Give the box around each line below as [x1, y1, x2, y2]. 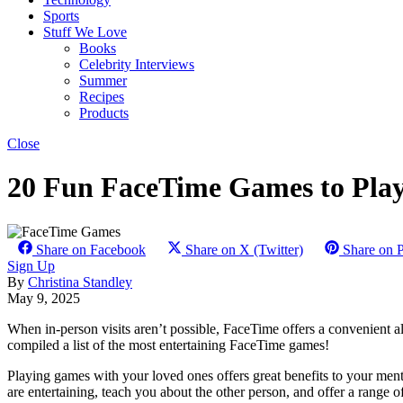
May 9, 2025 [7, 290, 80, 306]
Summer [79, 73, 127, 88]
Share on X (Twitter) [185, 241, 303, 257]
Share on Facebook [36, 241, 146, 257]
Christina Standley [28, 273, 132, 290]
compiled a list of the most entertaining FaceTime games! [7, 336, 329, 353]
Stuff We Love [43, 24, 127, 40]
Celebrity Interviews [79, 57, 194, 72]
